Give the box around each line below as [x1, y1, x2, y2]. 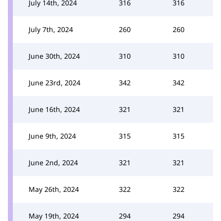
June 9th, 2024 [29, 131, 76, 141]
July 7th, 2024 [29, 24, 73, 34]
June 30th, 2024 [29, 51, 80, 61]
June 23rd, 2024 [29, 77, 80, 87]
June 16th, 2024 [29, 104, 80, 114]
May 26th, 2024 [29, 184, 79, 194]
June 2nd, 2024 [29, 157, 78, 167]
